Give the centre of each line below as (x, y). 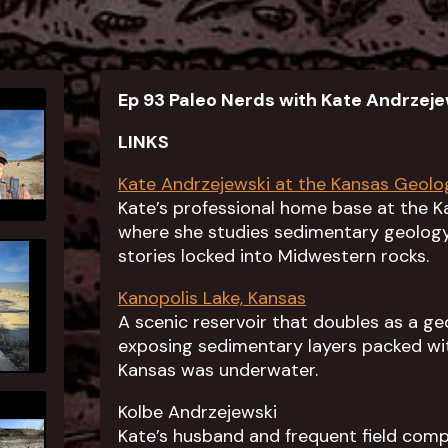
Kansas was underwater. (218, 370)
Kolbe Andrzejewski (197, 412)
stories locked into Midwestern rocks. (273, 256)
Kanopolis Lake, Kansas (212, 298)
